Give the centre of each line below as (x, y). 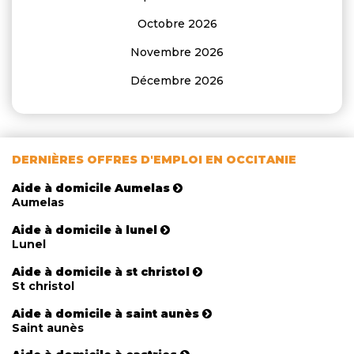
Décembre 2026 (177, 81)
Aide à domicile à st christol (101, 271)
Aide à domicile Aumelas (91, 188)
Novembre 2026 (177, 52)
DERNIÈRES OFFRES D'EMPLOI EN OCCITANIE (154, 160)
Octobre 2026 (177, 24)
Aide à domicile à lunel (85, 230)
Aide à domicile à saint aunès (105, 313)
